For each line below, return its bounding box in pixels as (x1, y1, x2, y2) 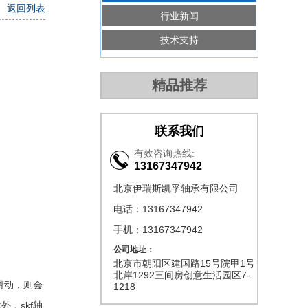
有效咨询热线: (134, 148, 195, 159)
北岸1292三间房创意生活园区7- (113, 269, 250, 280)
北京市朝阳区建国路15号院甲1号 (113, 258, 255, 269)
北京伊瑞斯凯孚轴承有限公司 (113, 183, 239, 194)
